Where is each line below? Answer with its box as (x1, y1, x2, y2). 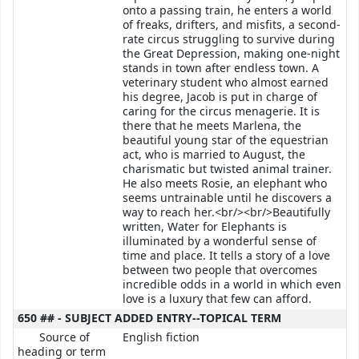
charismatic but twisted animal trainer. (123, 161, 332, 178)
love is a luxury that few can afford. (123, 291, 312, 308)
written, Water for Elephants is (123, 219, 287, 236)
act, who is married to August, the (123, 147, 305, 163)
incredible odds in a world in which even (123, 276, 341, 293)
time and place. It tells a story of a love (123, 248, 330, 264)
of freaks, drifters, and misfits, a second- (123, 17, 341, 34)
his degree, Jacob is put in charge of (123, 89, 317, 106)
